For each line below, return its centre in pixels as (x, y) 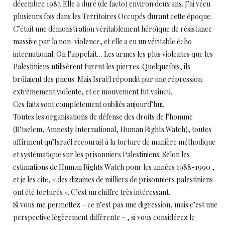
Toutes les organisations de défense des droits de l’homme (103, 117)
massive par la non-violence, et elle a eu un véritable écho (102, 41)
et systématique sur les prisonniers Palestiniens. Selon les (101, 154)
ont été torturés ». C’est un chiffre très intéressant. (92, 192)
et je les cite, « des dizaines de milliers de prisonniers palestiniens (113, 180)
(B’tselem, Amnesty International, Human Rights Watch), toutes (112, 129)
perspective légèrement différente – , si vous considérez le (104, 217)
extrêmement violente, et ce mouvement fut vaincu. (93, 92)
